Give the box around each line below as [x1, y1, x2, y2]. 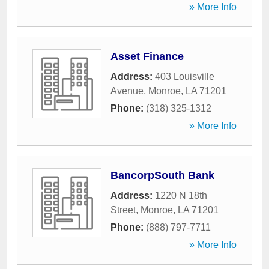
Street [110, 205, 136, 215]
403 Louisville [155, 71, 214, 82]
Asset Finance [110, 50, 184, 62]
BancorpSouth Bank [110, 169, 214, 181]
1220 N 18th [155, 190, 207, 201]
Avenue [110, 86, 144, 96]
